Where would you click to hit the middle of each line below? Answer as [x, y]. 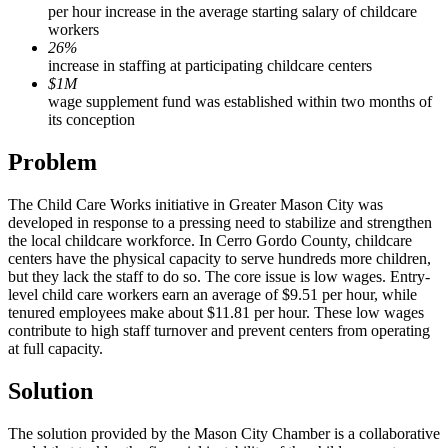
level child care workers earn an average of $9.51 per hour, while [212, 294]
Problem [52, 161]
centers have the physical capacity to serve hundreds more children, [219, 258]
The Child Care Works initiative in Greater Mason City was [195, 204]
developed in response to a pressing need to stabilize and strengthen [220, 222]
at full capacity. [55, 348]
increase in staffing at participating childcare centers [210, 66]
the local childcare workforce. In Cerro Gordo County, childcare [210, 240]
